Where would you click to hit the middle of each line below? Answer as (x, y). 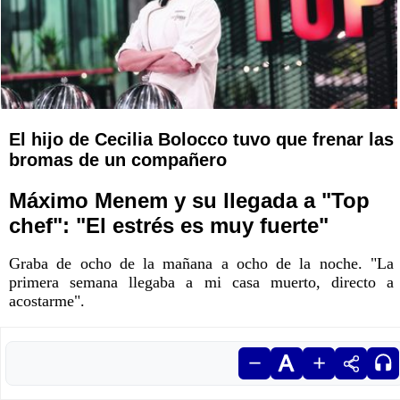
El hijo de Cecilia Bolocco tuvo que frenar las (201, 140)
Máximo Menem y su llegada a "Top (189, 201)
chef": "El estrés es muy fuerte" (169, 226)
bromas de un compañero (118, 160)
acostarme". (47, 301)
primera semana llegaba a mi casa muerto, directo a (201, 283)
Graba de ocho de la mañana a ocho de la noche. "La (201, 264)
